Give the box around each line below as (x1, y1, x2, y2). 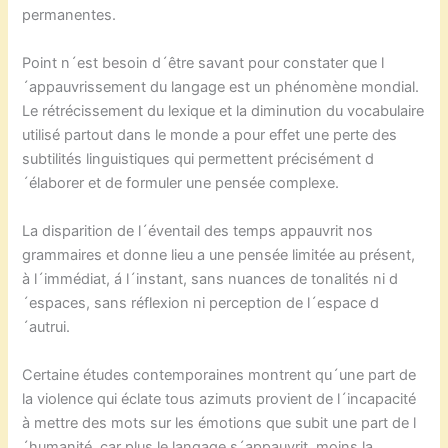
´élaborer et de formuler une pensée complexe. (22, 173, 340, 192)
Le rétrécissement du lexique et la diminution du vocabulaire (22, 101, 425, 120)
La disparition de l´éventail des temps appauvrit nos (22, 221, 374, 240)
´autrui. (22, 317, 71, 336)
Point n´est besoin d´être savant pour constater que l (22, 53, 385, 72)
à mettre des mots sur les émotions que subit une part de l (22, 413, 417, 432)
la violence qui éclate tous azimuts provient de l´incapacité (22, 389, 417, 408)
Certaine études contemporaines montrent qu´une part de (22, 365, 417, 384)
